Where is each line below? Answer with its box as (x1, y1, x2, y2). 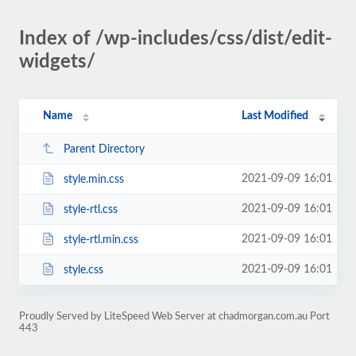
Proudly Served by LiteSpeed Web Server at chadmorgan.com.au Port (19, 311, 330, 321)
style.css (63, 264, 103, 276)
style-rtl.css (63, 203, 118, 215)
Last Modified (242, 110, 309, 122)
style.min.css (63, 173, 124, 185)
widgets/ (19, 52, 95, 72)
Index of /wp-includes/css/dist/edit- (19, 29, 332, 48)
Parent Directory (63, 143, 145, 155)
